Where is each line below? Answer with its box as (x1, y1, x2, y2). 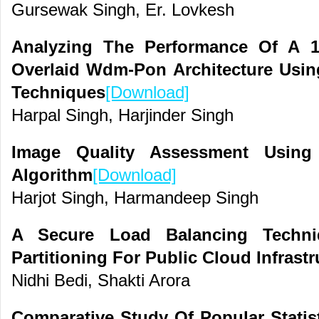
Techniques (11, 83, 105, 102)
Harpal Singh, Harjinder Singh (11, 106, 234, 125)
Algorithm (11, 166, 93, 184)
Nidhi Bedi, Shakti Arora (11, 271, 190, 290)
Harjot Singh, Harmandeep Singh (11, 189, 258, 207)
